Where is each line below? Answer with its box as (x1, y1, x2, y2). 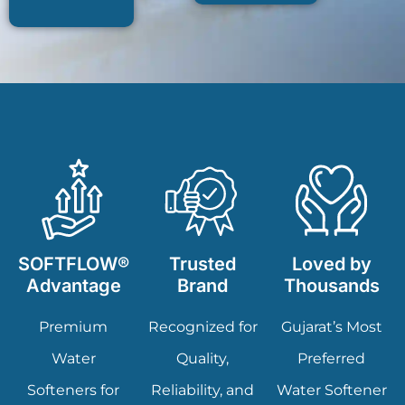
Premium (39, 318, 108, 336)
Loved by (291, 253, 372, 276)
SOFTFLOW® (18, 253, 129, 276)
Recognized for (147, 318, 258, 336)
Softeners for (27, 381, 120, 400)
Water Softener (276, 381, 387, 400)
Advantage (25, 275, 121, 297)
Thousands (283, 275, 380, 297)
